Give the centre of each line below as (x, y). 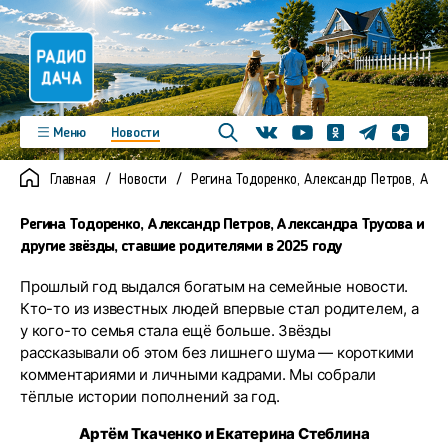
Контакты (129, 236)
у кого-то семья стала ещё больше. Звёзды (175, 330)
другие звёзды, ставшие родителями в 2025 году (181, 247)
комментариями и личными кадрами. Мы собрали (198, 374)
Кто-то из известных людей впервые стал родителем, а (219, 308)
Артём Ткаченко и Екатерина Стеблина (224, 433)
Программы (72, 158)
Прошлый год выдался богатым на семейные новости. (214, 286)
